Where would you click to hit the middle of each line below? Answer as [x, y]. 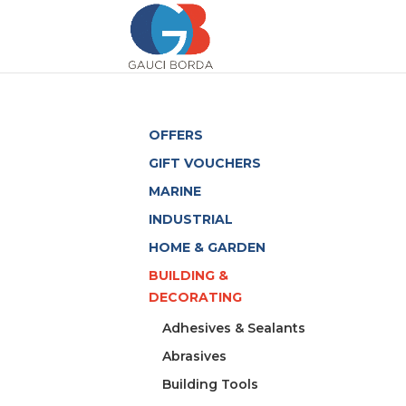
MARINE [175, 191]
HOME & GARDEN [208, 247]
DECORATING [196, 297]
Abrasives [195, 356]
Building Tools [211, 384]
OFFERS [176, 135]
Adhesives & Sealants [234, 328]
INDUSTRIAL [191, 219]
